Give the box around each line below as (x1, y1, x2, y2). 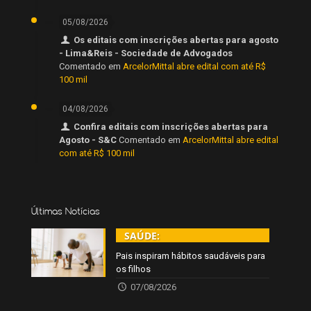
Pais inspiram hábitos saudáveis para (116, 251, 266, 262)
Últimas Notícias (31, 205, 100, 218)
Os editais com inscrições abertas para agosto (74, 35, 279, 46)
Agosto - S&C (59, 135, 117, 146)
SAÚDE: (124, 229, 160, 243)
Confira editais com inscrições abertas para (74, 121, 269, 133)
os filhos (116, 264, 151, 275)
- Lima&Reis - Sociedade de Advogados (59, 48, 233, 59)
